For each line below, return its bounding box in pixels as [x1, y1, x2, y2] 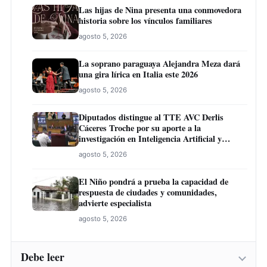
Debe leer [21, 249, 64, 265]
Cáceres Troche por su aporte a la [79, 121, 201, 134]
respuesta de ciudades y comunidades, [79, 185, 217, 198]
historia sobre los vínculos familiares [79, 14, 212, 27]
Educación [79, 142, 117, 156]
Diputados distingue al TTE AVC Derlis [79, 110, 223, 123]
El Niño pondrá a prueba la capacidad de [79, 175, 228, 188]
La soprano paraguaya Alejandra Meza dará [79, 57, 240, 70]
